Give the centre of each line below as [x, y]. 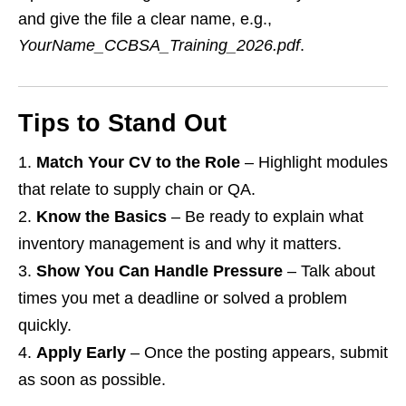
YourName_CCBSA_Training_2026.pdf [159, 46]
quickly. [45, 326]
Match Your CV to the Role [138, 163]
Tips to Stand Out [122, 124]
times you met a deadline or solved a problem [183, 299]
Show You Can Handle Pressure [159, 271]
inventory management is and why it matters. [180, 244]
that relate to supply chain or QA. [137, 190]
